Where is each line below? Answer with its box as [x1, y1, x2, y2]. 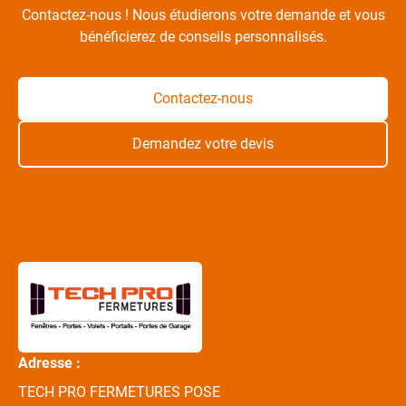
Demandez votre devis [132, 135, 274, 152]
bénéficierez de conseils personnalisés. [79, 28, 327, 45]
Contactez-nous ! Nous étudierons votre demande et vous [21, 6, 385, 24]
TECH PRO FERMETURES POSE [18, 383, 220, 401]
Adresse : [18, 354, 81, 372]
